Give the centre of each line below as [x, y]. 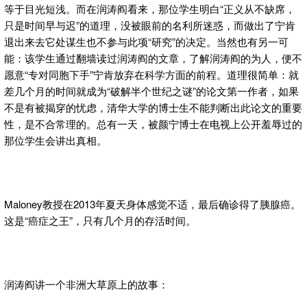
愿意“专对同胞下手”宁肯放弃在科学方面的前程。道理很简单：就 [151, 74]
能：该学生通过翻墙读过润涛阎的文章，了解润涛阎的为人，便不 [153, 58]
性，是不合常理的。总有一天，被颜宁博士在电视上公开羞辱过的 [153, 123]
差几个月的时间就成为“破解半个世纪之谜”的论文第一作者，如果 [151, 90]
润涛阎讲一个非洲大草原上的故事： [86, 284]
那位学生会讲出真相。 [56, 140]
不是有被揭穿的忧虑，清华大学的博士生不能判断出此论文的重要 [153, 107]
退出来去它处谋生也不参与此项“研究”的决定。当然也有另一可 [146, 41]
